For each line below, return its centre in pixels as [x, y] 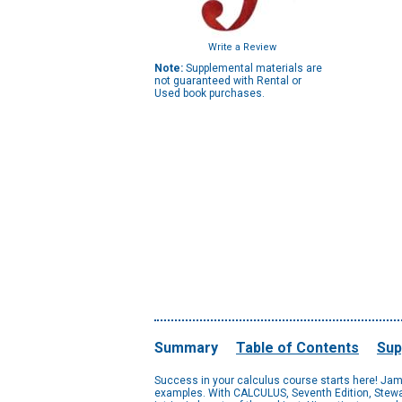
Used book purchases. [210, 93]
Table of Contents [297, 348]
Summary [186, 348]
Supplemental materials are [253, 68]
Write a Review [242, 47]
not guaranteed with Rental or [228, 81]
